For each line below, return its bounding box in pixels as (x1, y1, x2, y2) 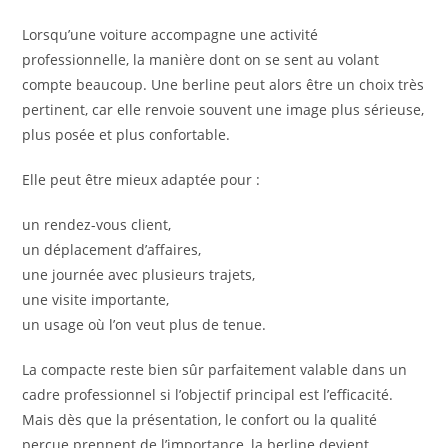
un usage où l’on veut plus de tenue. (22, 315, 267, 335)
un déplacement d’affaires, (22, 240, 202, 260)
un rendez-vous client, (22, 215, 172, 235)
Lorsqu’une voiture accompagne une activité (22, 25, 319, 45)
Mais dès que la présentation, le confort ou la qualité (22, 410, 378, 430)
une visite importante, (22, 290, 170, 310)
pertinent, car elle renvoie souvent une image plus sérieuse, (22, 100, 425, 120)
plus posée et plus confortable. (22, 125, 231, 145)
